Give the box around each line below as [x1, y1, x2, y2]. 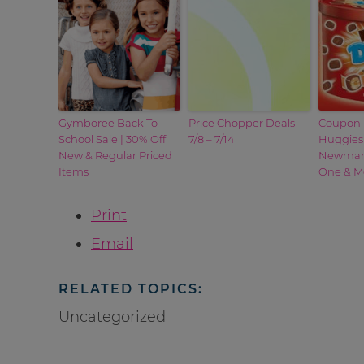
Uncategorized [58, 307, 166, 326]
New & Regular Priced [58, 148, 172, 162]
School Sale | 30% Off [58, 132, 166, 145]
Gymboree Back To [58, 115, 158, 129]
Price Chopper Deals [188, 115, 295, 129]
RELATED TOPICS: [58, 280, 203, 297]
